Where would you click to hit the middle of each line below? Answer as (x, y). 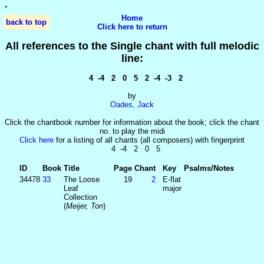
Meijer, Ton (85, 206)
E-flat (172, 179)
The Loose (82, 179)
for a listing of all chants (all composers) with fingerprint (149, 140)
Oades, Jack (132, 105)
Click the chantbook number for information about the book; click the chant (132, 122)
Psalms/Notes (209, 168)
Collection (80, 197)
